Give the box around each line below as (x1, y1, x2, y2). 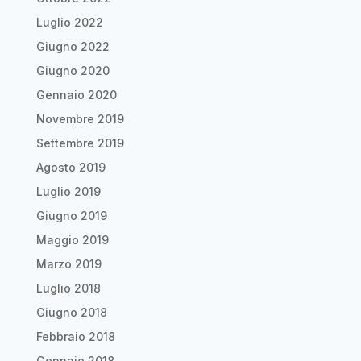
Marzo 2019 (35, 257, 102, 272)
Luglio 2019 (35, 185, 101, 199)
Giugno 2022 (35, 39, 110, 54)
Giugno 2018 (35, 305, 107, 320)
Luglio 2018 (35, 281, 101, 296)
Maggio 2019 (35, 233, 109, 247)
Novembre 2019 (35, 112, 124, 127)
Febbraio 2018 (35, 330, 115, 344)
